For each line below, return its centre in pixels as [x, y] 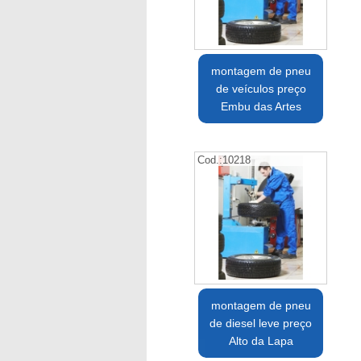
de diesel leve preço [261, 324]
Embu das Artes [261, 107]
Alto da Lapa [261, 341]
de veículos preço [261, 89]
